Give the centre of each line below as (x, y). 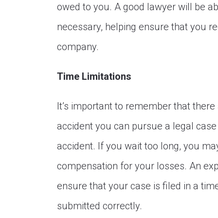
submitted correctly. (100, 206)
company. (78, 47)
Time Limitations (94, 76)
